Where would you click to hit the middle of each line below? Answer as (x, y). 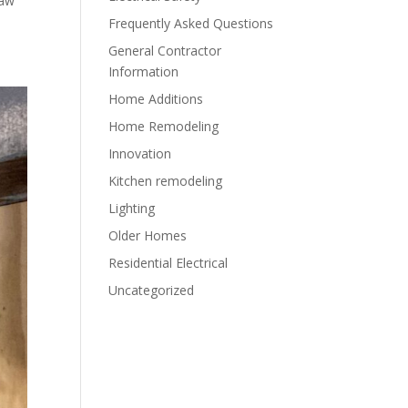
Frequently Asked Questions (191, 23)
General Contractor (165, 51)
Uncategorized (152, 290)
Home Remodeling (164, 126)
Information (144, 71)
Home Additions (156, 99)
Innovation (140, 153)
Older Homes (148, 235)
